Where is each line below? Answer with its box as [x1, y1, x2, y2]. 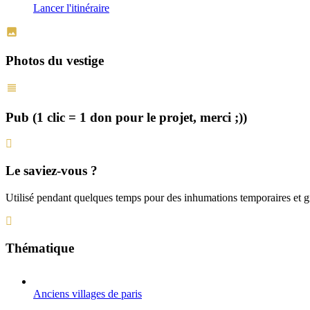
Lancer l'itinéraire [33, 1, 109, 14]
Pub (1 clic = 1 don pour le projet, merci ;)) [6, 109, 247, 125]
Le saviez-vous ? [6, 163, 98, 179]
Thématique [6, 240, 74, 255]
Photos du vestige [6, 53, 104, 69]
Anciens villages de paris [33, 288, 142, 300]
